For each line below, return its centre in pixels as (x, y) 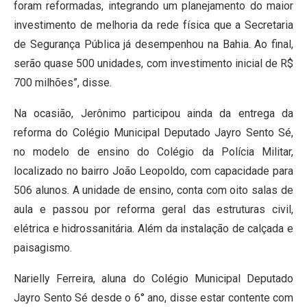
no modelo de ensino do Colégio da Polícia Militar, (153, 152)
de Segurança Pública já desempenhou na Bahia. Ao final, (153, 45)
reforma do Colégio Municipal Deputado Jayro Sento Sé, (153, 133)
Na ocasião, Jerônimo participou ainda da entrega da (153, 114)
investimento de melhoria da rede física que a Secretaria (153, 25)
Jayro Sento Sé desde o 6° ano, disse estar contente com (153, 298)
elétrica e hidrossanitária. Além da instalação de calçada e (153, 229)
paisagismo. (43, 248)
